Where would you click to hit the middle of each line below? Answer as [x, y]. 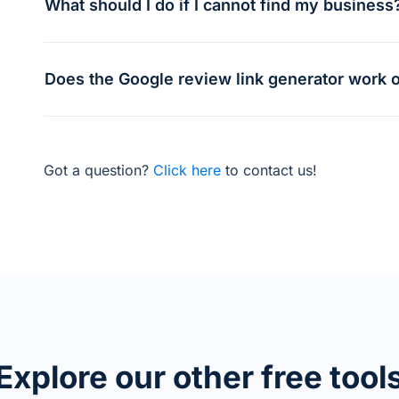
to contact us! [269, 170]
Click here [187, 170]
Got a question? [98, 170]
